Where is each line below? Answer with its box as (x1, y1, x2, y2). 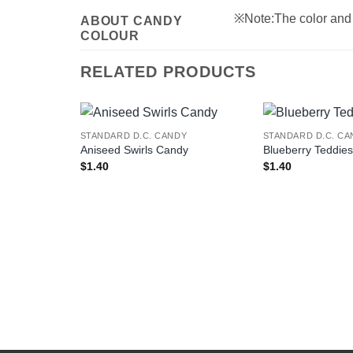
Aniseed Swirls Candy (80, 143, 188, 157)
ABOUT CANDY (80, 14, 183, 28)
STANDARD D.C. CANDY (80, 130, 188, 140)
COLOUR (80, 29, 139, 43)
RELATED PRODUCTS (80, 63, 256, 81)
